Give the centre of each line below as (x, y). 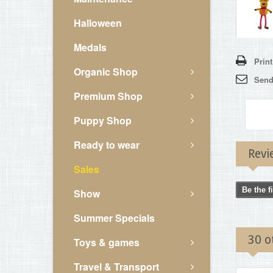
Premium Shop (108, 96)
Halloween (98, 23)
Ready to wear (107, 145)
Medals (90, 47)
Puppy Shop (103, 120)
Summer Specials (114, 218)
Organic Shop (106, 72)
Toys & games (107, 242)
